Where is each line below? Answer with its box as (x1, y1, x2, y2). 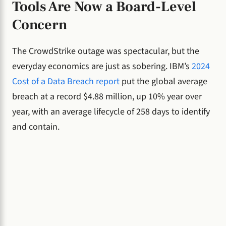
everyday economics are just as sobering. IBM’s (12, 60, 192, 73)
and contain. (12, 120, 60, 133)
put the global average (120, 75, 207, 88)
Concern (12, 16, 67, 34)
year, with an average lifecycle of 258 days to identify (12, 105, 210, 118)
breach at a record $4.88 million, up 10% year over (12, 90, 202, 103)
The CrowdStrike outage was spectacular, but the (12, 44, 199, 58)
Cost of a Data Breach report (12, 75, 120, 88)
